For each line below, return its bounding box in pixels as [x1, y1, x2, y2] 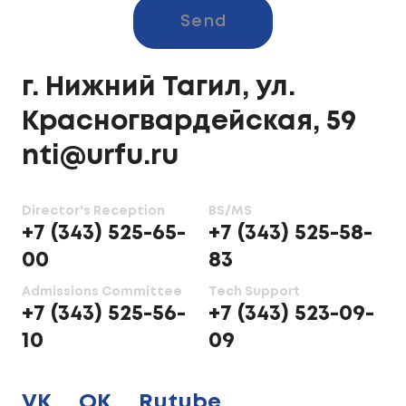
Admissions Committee [22, 286, 182, 297]
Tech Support [208, 286, 300, 297]
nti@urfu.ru [22, 144, 179, 169]
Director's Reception [22, 206, 165, 217]
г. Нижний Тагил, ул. [22, 75, 295, 100]
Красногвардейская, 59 [22, 110, 356, 134]
